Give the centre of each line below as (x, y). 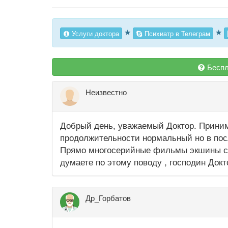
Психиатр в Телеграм (176, 33)
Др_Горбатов (108, 198)
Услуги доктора (94, 33)
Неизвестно (106, 92)
